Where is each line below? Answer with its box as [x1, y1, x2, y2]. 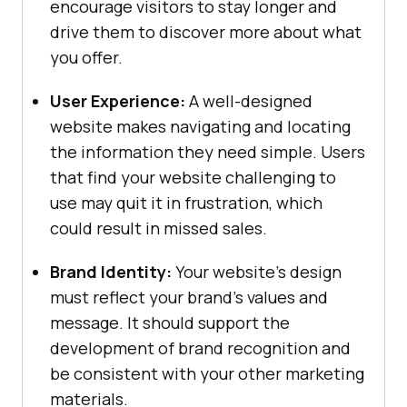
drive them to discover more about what [50, 21, 362, 44]
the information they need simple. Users [50, 141, 365, 164]
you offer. [50, 46, 123, 69]
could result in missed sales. [50, 217, 267, 240]
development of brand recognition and [50, 337, 351, 360]
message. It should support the [50, 312, 290, 334]
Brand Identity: [50, 261, 172, 283]
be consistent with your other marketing [50, 362, 364, 385]
